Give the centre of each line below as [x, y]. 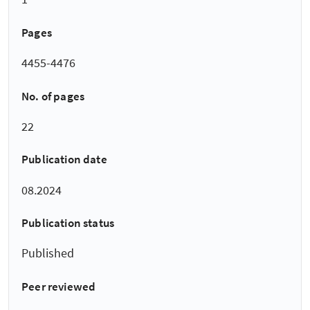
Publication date [64, 159]
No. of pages [53, 96]
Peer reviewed [59, 286]
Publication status [68, 223]
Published [48, 253]
